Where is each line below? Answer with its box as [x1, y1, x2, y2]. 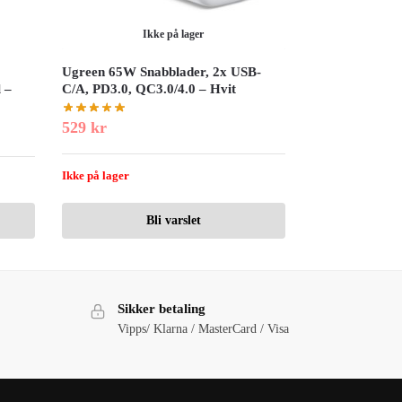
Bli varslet [145, 214, 201, 228]
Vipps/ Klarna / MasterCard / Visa [117, 321, 289, 336]
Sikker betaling [117, 301, 205, 317]
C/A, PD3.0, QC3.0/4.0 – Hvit [62, 81, 237, 96]
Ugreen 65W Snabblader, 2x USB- [62, 64, 262, 79]
